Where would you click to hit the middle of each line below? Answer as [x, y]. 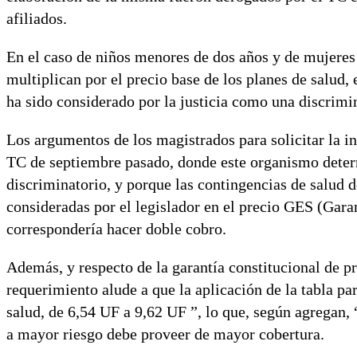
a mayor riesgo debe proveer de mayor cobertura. [165, 334]
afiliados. [37, 19]
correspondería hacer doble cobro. [116, 229]
